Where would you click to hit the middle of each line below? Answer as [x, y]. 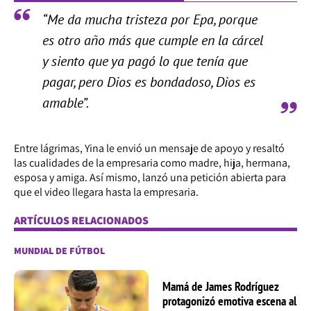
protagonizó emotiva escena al [229, 301]
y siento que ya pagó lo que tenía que [145, 61]
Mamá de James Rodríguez [221, 286]
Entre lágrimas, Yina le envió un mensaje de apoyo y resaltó [149, 149]
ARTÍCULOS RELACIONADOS [81, 221]
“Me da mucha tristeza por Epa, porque [150, 20]
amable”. [65, 103]
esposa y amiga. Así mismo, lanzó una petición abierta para [150, 178]
